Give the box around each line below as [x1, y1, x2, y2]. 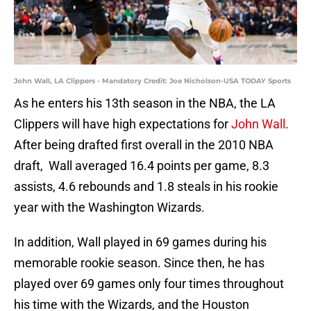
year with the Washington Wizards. [14, 200, 205, 215]
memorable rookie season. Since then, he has [14, 255, 264, 271]
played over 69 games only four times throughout [14, 276, 284, 292]
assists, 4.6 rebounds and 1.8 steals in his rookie [14, 179, 278, 194]
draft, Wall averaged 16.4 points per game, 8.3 [14, 158, 269, 174]
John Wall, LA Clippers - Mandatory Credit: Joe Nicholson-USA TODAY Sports [14, 76, 291, 86]
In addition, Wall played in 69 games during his [14, 235, 267, 250]
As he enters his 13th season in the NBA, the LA [14, 96, 276, 111]
